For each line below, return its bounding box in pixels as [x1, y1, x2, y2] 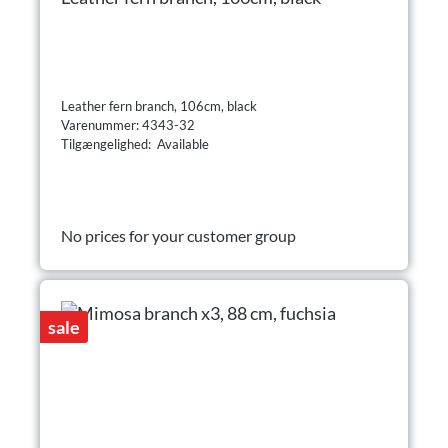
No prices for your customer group [61, 225, 296, 245]
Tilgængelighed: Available [61, 135, 209, 152]
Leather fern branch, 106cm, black [61, 97, 257, 114]
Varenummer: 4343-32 [61, 116, 198, 133]
